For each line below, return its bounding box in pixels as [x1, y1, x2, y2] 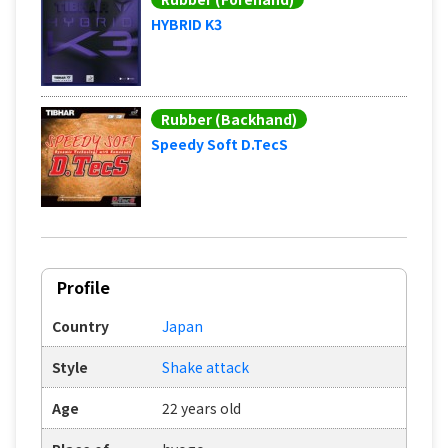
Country [52, 315, 109, 336]
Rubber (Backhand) [161, 108, 297, 129]
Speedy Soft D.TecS [151, 133, 288, 154]
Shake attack [162, 356, 249, 377]
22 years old [162, 397, 241, 418]
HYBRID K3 [151, 13, 222, 34]
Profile [57, 274, 110, 299]
